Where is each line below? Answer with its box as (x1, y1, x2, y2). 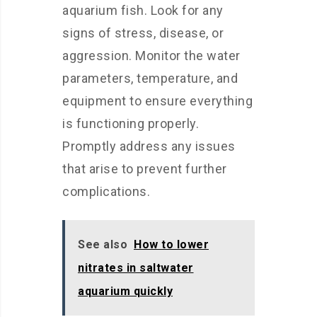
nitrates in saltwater (78, 260, 194, 275)
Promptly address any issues (62, 138, 236, 154)
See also (78, 237, 127, 251)
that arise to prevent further (62, 161, 227, 176)
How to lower (134, 237, 209, 251)
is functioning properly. (62, 115, 199, 131)
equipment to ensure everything (62, 93, 253, 108)
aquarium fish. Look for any (62, 2, 224, 18)
